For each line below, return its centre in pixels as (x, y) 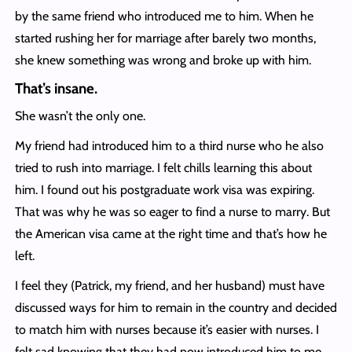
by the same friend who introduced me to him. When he (164, 16)
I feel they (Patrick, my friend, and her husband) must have (169, 286)
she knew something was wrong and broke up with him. (164, 60)
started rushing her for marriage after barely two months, (165, 38)
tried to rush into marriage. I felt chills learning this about (163, 168)
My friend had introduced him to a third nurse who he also (169, 146)
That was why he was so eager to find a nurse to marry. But (172, 212)
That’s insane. (56, 89)
